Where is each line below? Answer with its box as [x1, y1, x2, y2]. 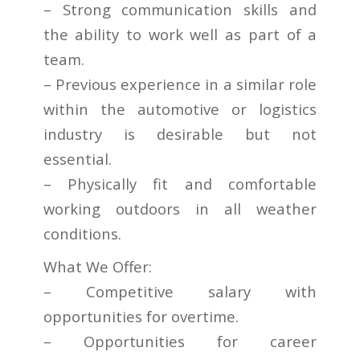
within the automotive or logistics [43, 99, 317, 120]
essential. [43, 149, 112, 170]
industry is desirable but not [43, 124, 317, 145]
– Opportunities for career [43, 331, 317, 352]
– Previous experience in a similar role [43, 74, 317, 95]
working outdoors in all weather [43, 198, 317, 219]
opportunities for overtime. [43, 306, 239, 327]
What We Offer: [43, 256, 152, 277]
